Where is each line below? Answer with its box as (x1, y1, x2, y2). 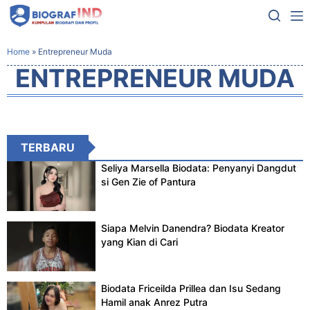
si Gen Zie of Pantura (101, 176, 197, 188)
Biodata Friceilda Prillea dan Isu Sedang (101, 282, 282, 295)
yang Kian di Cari (101, 236, 179, 248)
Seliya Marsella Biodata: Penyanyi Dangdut (101, 162, 297, 174)
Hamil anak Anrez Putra (101, 296, 208, 309)
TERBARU (21, 140, 75, 154)
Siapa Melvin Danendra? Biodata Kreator (101, 222, 285, 235)
